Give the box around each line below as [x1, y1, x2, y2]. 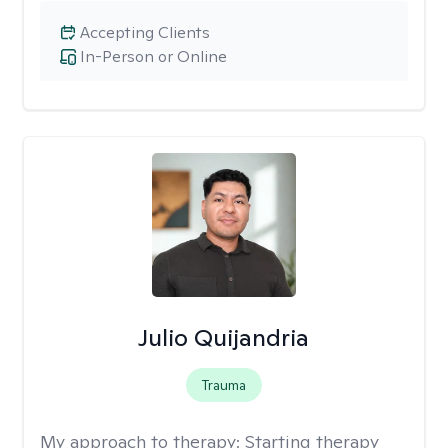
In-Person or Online [80, 46, 227, 67]
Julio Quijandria [138, 322, 310, 353]
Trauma [201, 376, 246, 394]
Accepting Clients [80, 22, 210, 43]
